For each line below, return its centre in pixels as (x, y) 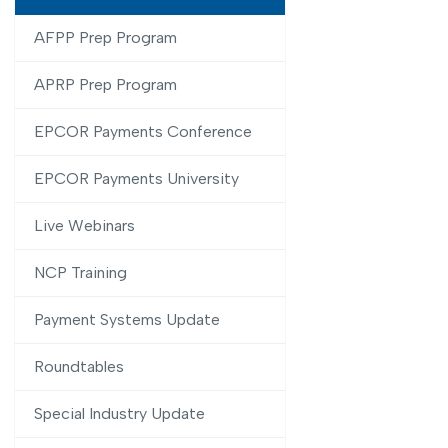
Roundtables (77, 366)
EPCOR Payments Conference (141, 131)
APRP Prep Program (103, 84)
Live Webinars (82, 225)
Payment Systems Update (125, 319)
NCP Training (78, 272)
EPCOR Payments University (134, 178)
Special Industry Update (117, 413)
